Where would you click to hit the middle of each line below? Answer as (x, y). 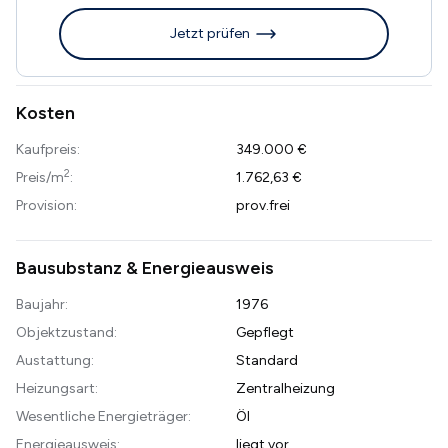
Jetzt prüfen (209, 33)
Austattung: (55, 360)
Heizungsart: (57, 388)
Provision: (46, 205)
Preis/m (40, 177)
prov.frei (262, 205)
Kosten (45, 112)
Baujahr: (42, 304)
